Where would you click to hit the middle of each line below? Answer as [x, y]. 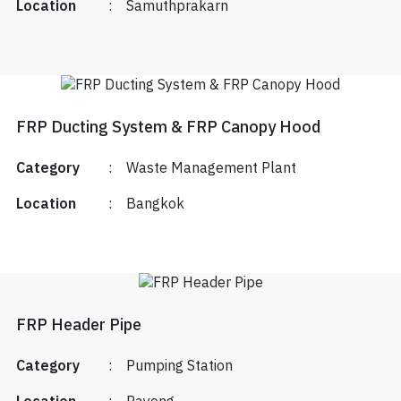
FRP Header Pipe [78, 326]
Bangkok [155, 205]
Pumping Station [179, 367]
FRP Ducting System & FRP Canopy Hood [168, 128]
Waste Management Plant [211, 169]
